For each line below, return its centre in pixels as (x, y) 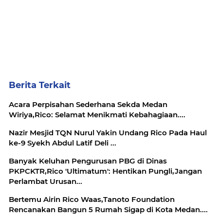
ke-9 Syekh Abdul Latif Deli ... (63, 143)
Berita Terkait (40, 85)
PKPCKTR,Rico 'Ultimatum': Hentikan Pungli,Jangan (105, 171)
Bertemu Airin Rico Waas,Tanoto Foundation (92, 200)
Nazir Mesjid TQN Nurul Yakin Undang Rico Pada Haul (108, 133)
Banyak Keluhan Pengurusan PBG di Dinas (88, 161)
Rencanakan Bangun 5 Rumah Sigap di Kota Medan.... (108, 210)
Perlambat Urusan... (45, 182)
